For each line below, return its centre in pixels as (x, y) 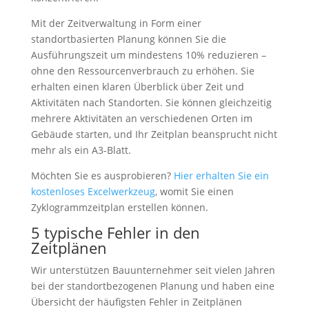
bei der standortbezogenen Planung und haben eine (152, 286)
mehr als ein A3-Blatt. (81, 150)
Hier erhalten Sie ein (221, 176)
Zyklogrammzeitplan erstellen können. (119, 207)
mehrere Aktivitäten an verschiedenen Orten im (141, 118)
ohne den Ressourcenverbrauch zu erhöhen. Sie (142, 71)
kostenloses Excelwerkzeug (93, 191)
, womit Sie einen (194, 191)
